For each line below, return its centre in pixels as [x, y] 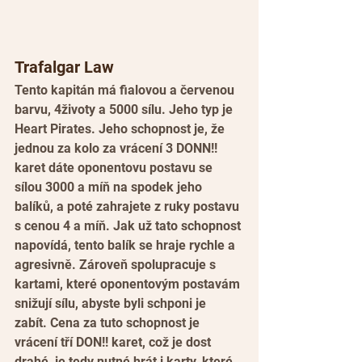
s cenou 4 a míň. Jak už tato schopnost [129, 226]
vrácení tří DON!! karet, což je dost [114, 343]
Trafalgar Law [64, 67]
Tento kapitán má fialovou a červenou [126, 90]
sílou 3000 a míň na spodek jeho [110, 187]
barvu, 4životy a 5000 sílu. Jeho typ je [125, 110]
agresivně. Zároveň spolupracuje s [117, 265]
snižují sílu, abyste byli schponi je [114, 304]
